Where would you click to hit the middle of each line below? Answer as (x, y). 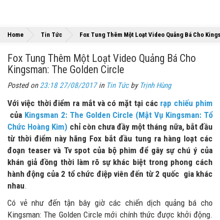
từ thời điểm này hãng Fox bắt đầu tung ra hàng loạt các (110, 138)
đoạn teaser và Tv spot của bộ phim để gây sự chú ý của (110, 150)
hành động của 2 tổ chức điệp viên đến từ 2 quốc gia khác (110, 174)
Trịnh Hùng (155, 85)
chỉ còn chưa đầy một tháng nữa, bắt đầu (140, 127)
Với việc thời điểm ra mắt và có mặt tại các (84, 103)
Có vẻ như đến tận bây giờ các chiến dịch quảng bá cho (110, 203)
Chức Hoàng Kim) (38, 127)
